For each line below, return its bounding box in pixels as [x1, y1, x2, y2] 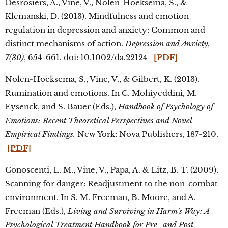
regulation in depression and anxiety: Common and [5, 25, 205, 35]
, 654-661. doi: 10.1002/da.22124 [24, 52, 154, 62]
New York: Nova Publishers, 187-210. [77, 129, 220, 139]
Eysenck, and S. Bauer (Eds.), [5, 102, 118, 111]
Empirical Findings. [5, 129, 77, 139]
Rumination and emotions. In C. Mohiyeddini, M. [5, 88, 197, 98]
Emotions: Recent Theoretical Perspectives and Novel [5, 116, 192, 125]
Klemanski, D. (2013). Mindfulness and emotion [5, 11, 189, 21]
